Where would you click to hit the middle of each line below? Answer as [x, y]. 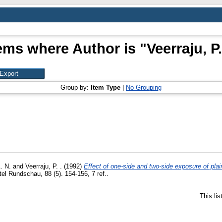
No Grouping [144, 87]
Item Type [106, 87]
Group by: [76, 87]
